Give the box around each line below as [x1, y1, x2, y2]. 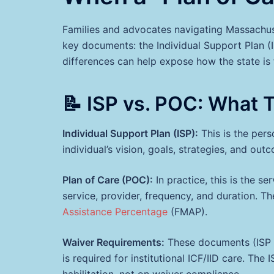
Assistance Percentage [62, 205, 168, 218]
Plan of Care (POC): [62, 173, 153, 186]
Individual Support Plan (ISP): [62, 127, 198, 139]
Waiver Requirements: [62, 235, 165, 248]
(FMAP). [168, 205, 207, 218]
